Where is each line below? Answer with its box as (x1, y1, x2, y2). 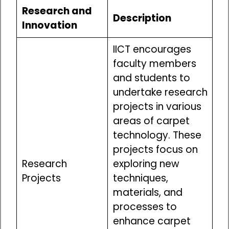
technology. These (112, 128, 201, 143)
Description (112, 11, 171, 26)
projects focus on (112, 143, 198, 157)
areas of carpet (112, 114, 190, 128)
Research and (21, 4, 92, 18)
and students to (112, 71, 190, 85)
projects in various (112, 100, 201, 114)
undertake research (112, 85, 208, 100)
